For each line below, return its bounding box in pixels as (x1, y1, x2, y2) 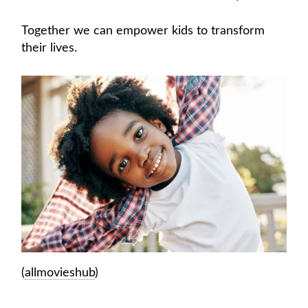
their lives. (21, 41, 77, 54)
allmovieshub (25, 266, 95, 279)
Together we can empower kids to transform (21, 24, 265, 37)
